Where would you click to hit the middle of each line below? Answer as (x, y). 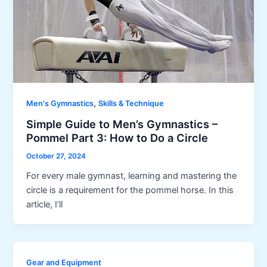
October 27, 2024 (56, 156)
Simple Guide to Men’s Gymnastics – (122, 124)
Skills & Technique (131, 104)
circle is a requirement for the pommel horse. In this (130, 190)
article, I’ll (45, 204)
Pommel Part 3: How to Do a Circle (117, 137)
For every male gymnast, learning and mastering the (132, 176)
